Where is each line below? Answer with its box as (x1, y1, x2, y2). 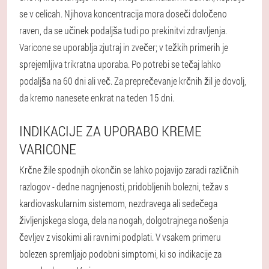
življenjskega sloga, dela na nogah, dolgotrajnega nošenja (19, 213, 228, 226)
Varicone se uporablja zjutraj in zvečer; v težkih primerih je (19, 40, 228, 53)
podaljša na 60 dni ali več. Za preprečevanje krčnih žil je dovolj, (19, 74, 246, 87)
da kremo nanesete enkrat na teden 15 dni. (19, 91, 174, 104)
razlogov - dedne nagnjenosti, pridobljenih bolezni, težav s (19, 180, 229, 193)
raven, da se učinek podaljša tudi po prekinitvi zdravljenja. (19, 23, 227, 37)
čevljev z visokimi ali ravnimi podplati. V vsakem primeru (19, 230, 221, 243)
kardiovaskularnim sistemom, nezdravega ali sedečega (19, 196, 217, 210)
